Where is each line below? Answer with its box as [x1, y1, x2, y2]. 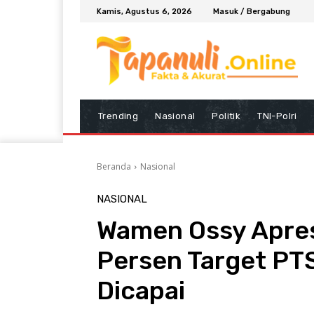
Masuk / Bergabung [213, 6, 290, 16]
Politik [212, 110, 241, 121]
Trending [98, 110, 139, 121]
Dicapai [97, 275, 185, 306]
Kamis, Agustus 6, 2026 [97, 6, 192, 16]
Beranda [97, 160, 131, 172]
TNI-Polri [257, 110, 297, 121]
